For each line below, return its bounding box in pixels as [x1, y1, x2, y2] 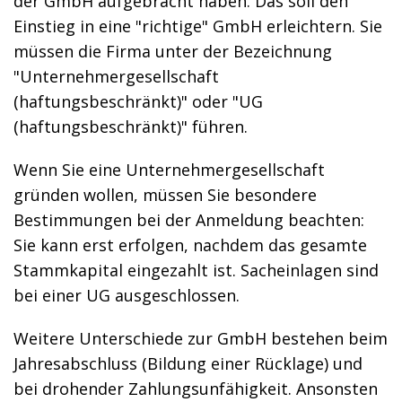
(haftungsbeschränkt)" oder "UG [13, 91, 263, 112]
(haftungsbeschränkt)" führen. [13, 116, 248, 137]
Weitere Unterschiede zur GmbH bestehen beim [13, 328, 388, 349]
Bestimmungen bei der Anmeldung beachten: [13, 209, 364, 231]
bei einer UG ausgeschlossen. [13, 284, 240, 306]
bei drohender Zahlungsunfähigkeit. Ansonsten [13, 378, 378, 399]
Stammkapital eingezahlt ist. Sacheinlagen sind [13, 259, 379, 281]
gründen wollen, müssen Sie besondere [13, 184, 317, 205]
